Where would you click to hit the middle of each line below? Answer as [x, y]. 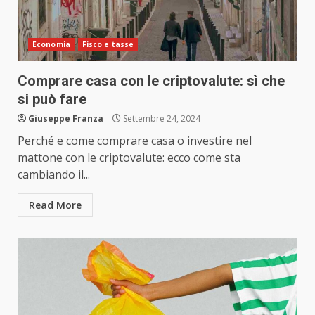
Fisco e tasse [108, 45]
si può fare [52, 99]
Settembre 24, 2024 [161, 119]
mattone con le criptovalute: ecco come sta [129, 158]
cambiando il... [54, 175]
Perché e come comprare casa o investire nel [135, 141]
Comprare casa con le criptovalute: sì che [151, 81]
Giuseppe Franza [66, 119]
